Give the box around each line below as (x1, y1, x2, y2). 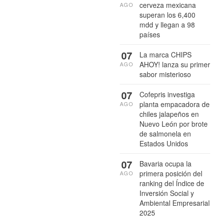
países (139, 29, 160, 39)
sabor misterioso (139, 69, 191, 79)
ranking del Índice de (139, 178, 204, 188)
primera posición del (139, 168, 202, 178)
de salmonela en (139, 128, 191, 138)
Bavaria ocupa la (139, 158, 192, 168)
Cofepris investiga (139, 89, 195, 99)
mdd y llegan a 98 (139, 19, 195, 29)
